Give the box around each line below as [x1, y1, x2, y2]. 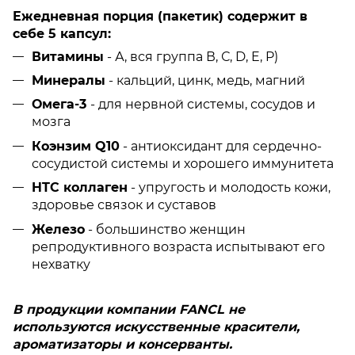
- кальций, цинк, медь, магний [105, 72, 305, 88]
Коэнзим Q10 [32, 138, 120, 154]
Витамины [32, 48, 104, 64]
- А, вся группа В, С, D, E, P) [104, 48, 278, 64]
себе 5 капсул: [13, 25, 111, 41]
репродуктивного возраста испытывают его [32, 239, 325, 254]
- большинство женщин [85, 221, 246, 237]
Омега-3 [32, 97, 90, 113]
